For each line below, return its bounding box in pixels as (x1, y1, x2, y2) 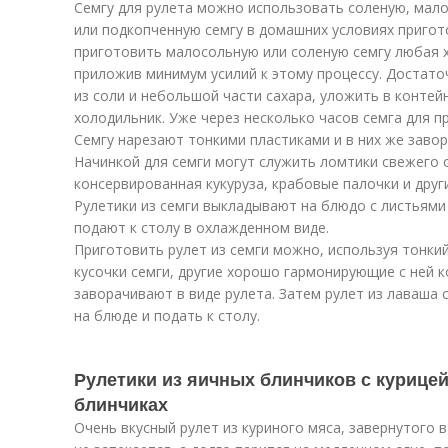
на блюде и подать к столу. (74, 306, 260, 325)
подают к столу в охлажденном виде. (74, 218, 329, 237)
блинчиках (74, 391, 168, 417)
